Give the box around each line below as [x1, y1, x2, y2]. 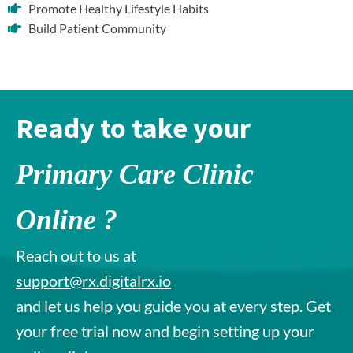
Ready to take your [16, 110, 251, 146]
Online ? [16, 203, 117, 236]
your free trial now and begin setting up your [16, 321, 314, 340]
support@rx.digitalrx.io [16, 270, 171, 290]
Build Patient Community [28, 20, 167, 35]
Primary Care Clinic [16, 158, 254, 190]
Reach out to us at [16, 245, 136, 265]
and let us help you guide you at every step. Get [16, 295, 331, 315]
